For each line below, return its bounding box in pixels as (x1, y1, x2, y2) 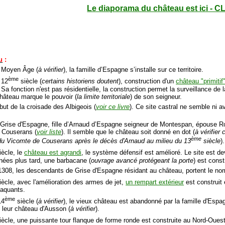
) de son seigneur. (130, 92, 182, 100)
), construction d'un (119, 77, 176, 85)
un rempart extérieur (126, 178, 184, 186)
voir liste (37, 128, 62, 136)
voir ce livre (96, 102, 130, 110)
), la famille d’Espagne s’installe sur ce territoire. (63, 66, 204, 74)
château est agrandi (24, 149, 82, 157)
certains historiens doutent (42, 77, 119, 85)
